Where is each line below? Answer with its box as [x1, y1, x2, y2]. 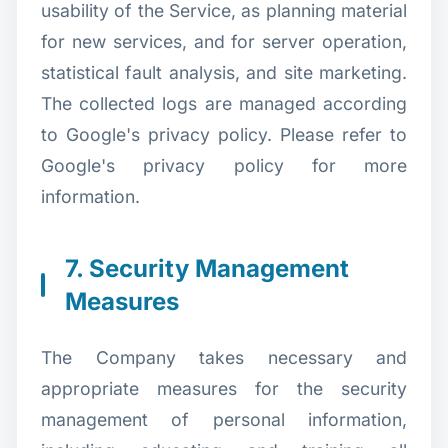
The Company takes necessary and [41, 346, 407, 368]
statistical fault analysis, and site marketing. [41, 61, 407, 83]
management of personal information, [41, 408, 407, 430]
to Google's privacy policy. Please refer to [41, 123, 407, 145]
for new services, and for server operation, [41, 30, 407, 52]
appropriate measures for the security [41, 377, 407, 399]
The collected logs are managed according [41, 92, 407, 114]
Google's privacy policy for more [41, 154, 407, 176]
